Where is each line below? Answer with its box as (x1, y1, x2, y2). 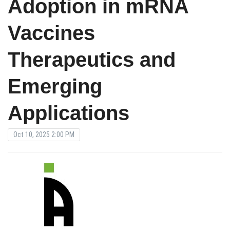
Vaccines (8, 21, 95, 44)
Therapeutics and (8, 48, 176, 71)
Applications (8, 101, 129, 124)
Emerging (8, 74, 102, 98)
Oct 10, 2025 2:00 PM (13, 130, 74, 139)
